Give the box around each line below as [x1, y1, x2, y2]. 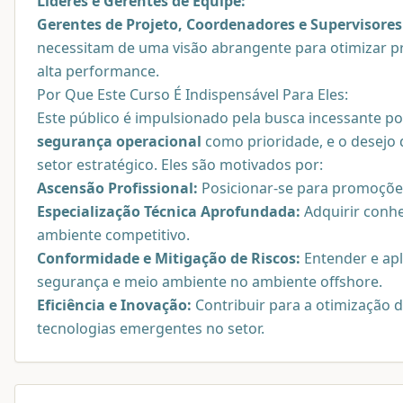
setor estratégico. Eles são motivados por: [37, 155, 323, 175]
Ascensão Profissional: [37, 178, 198, 199]
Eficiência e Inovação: [37, 295, 192, 316]
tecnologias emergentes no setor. [37, 318, 264, 339]
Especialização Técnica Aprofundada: [37, 201, 300, 222]
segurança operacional [37, 131, 201, 152]
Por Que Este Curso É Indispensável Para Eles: [37, 85, 348, 105]
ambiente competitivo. [37, 225, 190, 246]
